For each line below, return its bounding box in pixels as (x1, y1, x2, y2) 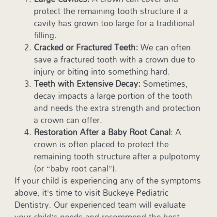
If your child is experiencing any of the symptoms (15, 172, 201, 189)
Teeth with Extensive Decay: (34, 76, 143, 92)
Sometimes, (143, 76, 188, 92)
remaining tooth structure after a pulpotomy (34, 148, 200, 165)
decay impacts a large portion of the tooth (34, 88, 192, 104)
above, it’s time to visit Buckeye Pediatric (15, 185, 169, 201)
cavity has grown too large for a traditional (34, 15, 194, 31)
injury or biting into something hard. (34, 63, 170, 80)
